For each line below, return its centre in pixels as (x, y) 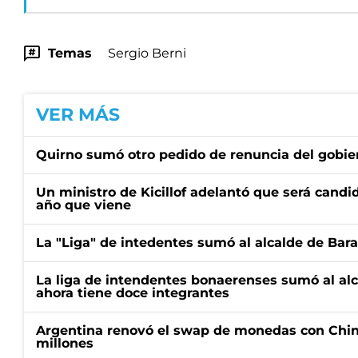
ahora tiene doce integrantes (133, 293)
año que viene (84, 205)
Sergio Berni (147, 54)
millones (65, 344)
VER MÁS (78, 115)
